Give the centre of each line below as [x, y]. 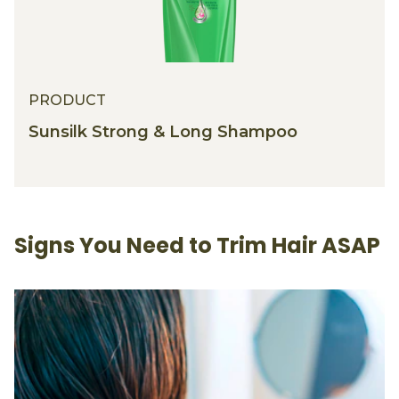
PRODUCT [67, 101]
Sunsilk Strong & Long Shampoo [163, 132]
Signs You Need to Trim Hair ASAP [197, 246]
